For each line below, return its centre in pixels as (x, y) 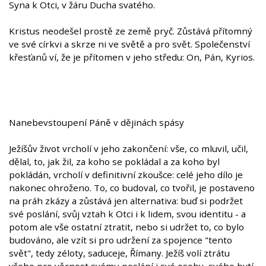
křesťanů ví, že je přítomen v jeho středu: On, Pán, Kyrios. (132, 57)
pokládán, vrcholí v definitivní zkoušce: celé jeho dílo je (126, 175)
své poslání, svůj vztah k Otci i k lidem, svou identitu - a (127, 214)
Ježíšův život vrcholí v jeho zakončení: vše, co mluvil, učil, (129, 149)
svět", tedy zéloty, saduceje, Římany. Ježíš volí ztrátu (119, 253)
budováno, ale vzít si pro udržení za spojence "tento (121, 240)
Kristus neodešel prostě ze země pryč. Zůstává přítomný (131, 31)
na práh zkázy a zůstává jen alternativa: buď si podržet (126, 201)
